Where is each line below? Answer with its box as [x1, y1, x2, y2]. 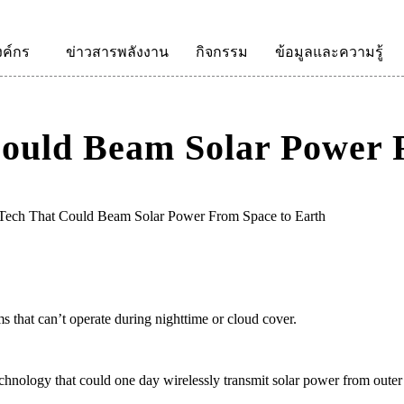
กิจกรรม [195, 44, 248, 60]
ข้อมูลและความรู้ [274, 44, 383, 60]
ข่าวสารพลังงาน [65, 44, 169, 60]
